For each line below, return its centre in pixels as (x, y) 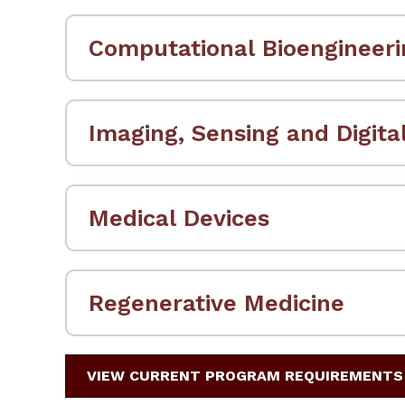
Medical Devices (179, 217)
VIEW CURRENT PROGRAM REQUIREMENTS (245, 375)
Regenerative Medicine (217, 302)
